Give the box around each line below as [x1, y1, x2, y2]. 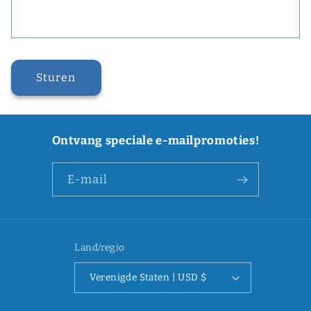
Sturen [36, 71, 76, 85]
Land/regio [74, 242, 125, 254]
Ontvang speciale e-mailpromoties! [51, 133, 260, 148]
